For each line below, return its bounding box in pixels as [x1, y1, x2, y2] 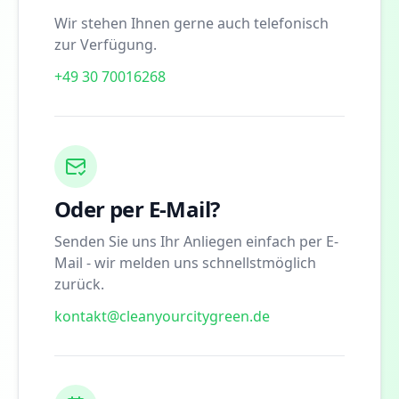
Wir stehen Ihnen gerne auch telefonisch [54, 12, 329, 33]
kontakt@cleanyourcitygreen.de [54, 305, 270, 326]
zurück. [54, 273, 104, 294]
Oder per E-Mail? [54, 193, 220, 224]
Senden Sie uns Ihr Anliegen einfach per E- [54, 231, 338, 251]
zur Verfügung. [54, 34, 157, 54]
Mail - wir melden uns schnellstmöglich [54, 252, 316, 273]
